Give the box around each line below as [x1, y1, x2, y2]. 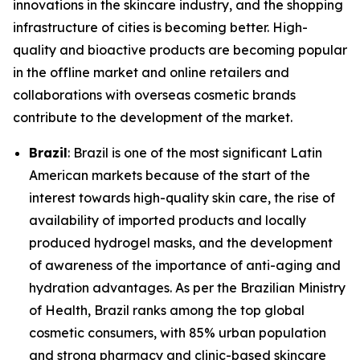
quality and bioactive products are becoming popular [13, 41, 347, 58]
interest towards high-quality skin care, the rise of [29, 189, 335, 206]
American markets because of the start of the [29, 166, 310, 183]
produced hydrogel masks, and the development [29, 234, 333, 251]
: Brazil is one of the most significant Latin [67, 144, 322, 161]
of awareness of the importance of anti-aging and [29, 256, 341, 273]
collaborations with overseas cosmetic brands [13, 86, 296, 103]
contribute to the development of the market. [13, 108, 292, 125]
